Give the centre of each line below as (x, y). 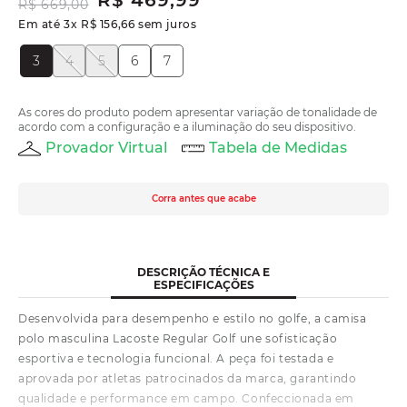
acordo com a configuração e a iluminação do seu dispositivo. (187, 127)
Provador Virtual (106, 148)
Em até (41, 24)
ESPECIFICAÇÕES (203, 284)
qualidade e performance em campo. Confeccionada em (187, 398)
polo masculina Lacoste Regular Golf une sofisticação (178, 338)
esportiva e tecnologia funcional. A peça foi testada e (176, 358)
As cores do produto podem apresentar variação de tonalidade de (198, 112)
